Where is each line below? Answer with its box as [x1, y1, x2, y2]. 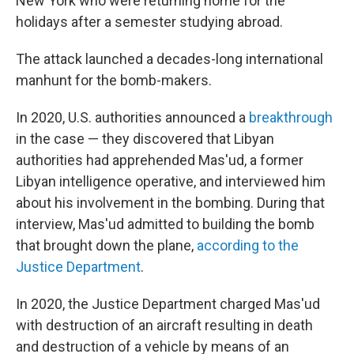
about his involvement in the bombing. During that [16, 194, 325, 211]
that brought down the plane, [16, 237, 197, 254]
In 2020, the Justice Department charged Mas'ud [16, 296, 320, 312]
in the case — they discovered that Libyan [16, 130, 274, 147]
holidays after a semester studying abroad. [16, 13, 283, 30]
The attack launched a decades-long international [16, 51, 323, 67]
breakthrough [249, 109, 333, 126]
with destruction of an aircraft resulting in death [16, 317, 313, 333]
